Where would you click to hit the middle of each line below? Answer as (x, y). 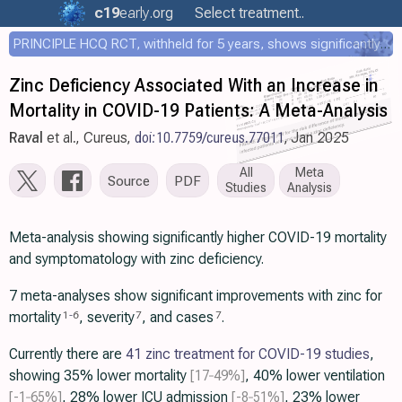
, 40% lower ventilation (315, 376)
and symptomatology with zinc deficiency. (136, 259)
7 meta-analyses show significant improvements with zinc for (196, 296)
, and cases (178, 317)
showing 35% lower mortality (100, 376)
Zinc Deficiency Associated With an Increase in (194, 85)
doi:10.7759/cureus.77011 (210, 138)
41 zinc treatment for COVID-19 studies (248, 354)
